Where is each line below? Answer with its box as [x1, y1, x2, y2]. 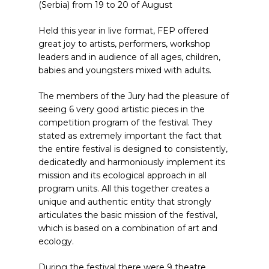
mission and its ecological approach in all [38, 170, 207, 181]
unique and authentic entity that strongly [38, 196, 211, 207]
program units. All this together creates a [38, 183, 210, 194]
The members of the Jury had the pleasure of [38, 91, 229, 101]
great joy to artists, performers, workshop [38, 38, 211, 49]
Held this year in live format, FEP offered [38, 25, 208, 36]
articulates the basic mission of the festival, [38, 210, 217, 220]
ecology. [38, 236, 74, 247]
